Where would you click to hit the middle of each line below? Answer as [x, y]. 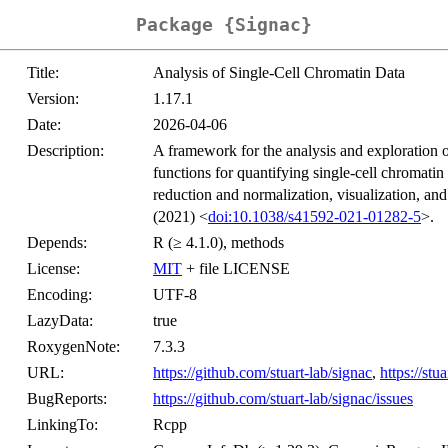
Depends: [57, 243]
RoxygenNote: [73, 347]
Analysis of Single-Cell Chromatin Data [279, 73]
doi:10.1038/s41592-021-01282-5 [314, 217]
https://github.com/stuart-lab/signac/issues [283, 399]
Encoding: [59, 295]
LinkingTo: [62, 425]
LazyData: [60, 321]
